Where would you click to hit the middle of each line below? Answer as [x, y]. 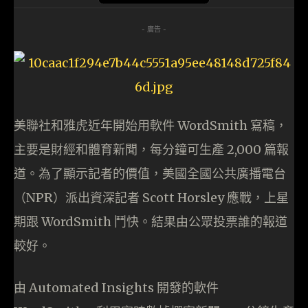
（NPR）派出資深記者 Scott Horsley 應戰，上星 [151, 198]
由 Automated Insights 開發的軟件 [116, 288]
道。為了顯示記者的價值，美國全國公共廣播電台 [150, 174]
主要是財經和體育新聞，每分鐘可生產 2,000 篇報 [151, 150]
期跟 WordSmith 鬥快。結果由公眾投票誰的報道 [151, 222]
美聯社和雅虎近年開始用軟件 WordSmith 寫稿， [151, 126]
